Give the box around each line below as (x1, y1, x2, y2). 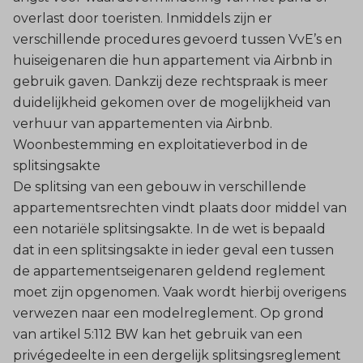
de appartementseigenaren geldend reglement (13, 263, 326, 279)
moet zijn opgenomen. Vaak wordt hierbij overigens (13, 284, 346, 300)
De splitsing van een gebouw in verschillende (13, 178, 306, 194)
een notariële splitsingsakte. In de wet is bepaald (13, 220, 326, 237)
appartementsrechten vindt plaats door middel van (13, 199, 347, 216)
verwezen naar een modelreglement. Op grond (13, 305, 324, 321)
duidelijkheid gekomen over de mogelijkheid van (13, 94, 331, 110)
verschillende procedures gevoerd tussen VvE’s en (13, 31, 342, 47)
